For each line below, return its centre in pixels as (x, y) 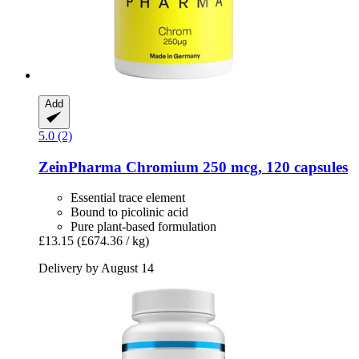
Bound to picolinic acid (129, 212)
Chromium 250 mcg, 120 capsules (235, 167)
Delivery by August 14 (96, 268)
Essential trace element (128, 198)
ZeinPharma (80, 167)
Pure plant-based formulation (143, 227)
